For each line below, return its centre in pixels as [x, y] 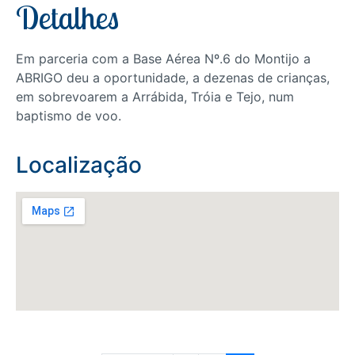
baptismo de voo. [69, 116]
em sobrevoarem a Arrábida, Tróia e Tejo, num [155, 97]
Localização [79, 165]
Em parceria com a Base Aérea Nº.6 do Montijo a [163, 59]
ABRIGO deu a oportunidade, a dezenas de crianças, [173, 78]
